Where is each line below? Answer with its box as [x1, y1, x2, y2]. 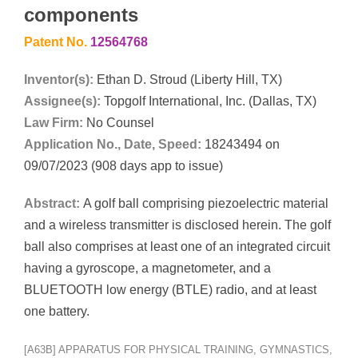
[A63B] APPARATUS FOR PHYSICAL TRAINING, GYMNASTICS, [24, 343, 332, 356]
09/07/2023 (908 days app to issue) [24, 158, 223, 173]
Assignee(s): [24, 93, 101, 108]
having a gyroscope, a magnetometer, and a [24, 261, 271, 275]
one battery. [24, 304, 89, 318]
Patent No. [24, 34, 90, 49]
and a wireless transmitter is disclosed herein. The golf [24, 217, 331, 232]
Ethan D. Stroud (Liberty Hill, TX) [97, 72, 282, 86]
